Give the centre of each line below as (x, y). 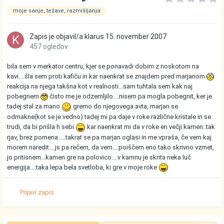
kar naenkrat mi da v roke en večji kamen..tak (150, 126)
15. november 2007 (136, 37)
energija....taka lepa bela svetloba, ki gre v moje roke (83, 167)
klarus (94, 37)
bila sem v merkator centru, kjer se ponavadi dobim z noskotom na (103, 66)
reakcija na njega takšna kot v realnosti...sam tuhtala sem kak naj (100, 86)
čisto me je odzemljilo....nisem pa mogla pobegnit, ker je (130, 96)
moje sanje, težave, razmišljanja (57, 11)
